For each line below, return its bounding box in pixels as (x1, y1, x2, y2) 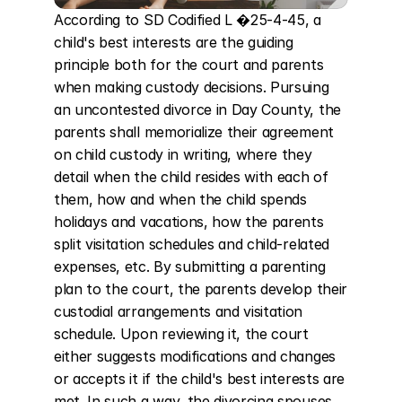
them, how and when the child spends (54, 190, 307, 208)
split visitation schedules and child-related (54, 235, 329, 253)
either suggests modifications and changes (54, 347, 336, 365)
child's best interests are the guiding (54, 33, 293, 51)
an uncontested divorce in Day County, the (54, 100, 341, 118)
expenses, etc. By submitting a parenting (54, 258, 326, 275)
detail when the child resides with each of (54, 168, 328, 186)
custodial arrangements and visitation (54, 302, 303, 320)
